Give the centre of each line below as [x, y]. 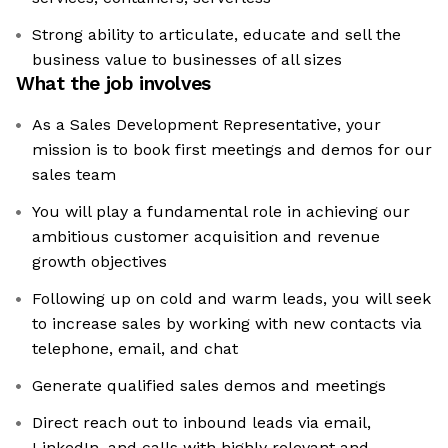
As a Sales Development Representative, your [206, 125]
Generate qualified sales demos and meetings [209, 386]
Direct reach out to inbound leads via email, [201, 423]
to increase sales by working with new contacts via [227, 324]
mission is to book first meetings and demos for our [232, 150]
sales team [74, 175]
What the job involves [113, 84]
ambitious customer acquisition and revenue [206, 237]
